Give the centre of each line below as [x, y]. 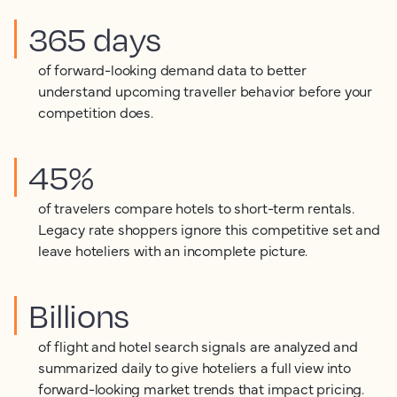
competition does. [96, 111]
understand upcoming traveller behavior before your [206, 90]
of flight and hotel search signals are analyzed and [198, 345]
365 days [95, 39]
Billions [79, 315]
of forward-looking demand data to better [172, 69]
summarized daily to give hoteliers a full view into [195, 366]
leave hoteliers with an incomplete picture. [173, 249]
